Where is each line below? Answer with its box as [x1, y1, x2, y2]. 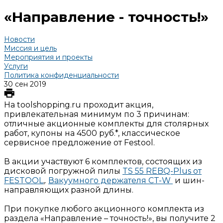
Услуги [4, 61, 28, 71]
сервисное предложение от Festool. [4, 137, 155, 147]
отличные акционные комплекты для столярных [4, 118, 209, 128]
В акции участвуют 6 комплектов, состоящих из [4, 156, 202, 166]
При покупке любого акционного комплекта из [4, 204, 204, 214]
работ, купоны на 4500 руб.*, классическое [4, 128, 180, 138]
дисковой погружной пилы [4, 166, 122, 176]
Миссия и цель [4, 43, 57, 53]
